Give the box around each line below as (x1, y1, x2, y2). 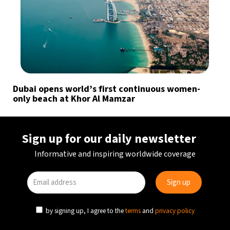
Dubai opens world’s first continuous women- (13, 82, 200, 95)
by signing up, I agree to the (44, 206, 125, 216)
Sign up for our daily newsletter (22, 130, 196, 148)
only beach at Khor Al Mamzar (13, 92, 135, 105)
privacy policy (155, 206, 195, 216)
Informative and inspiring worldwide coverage (34, 148, 196, 160)
